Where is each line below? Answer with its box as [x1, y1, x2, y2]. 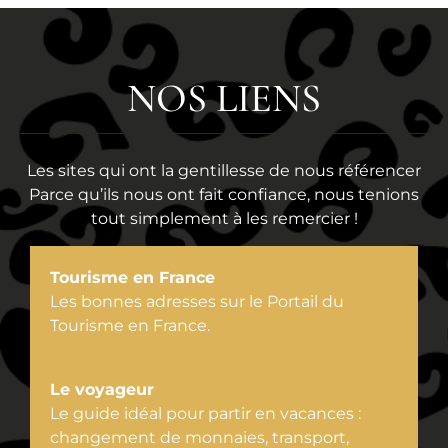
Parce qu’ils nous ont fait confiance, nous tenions [29, 185, 419, 205]
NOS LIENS [127, 74, 321, 123]
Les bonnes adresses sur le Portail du [50, 292, 344, 312]
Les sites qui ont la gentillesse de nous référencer [27, 161, 421, 181]
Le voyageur [50, 380, 154, 400]
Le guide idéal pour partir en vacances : [50, 404, 361, 424]
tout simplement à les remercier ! [90, 209, 358, 229]
